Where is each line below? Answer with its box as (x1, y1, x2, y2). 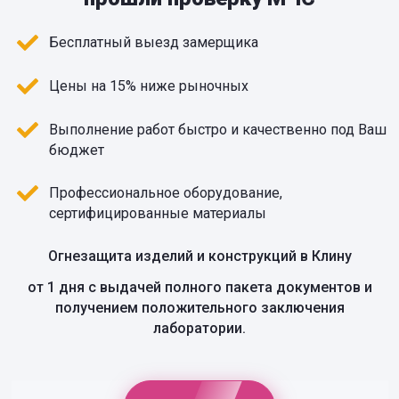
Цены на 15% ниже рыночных (48, 77, 248, 95)
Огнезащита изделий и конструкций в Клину (47, 248, 352, 265)
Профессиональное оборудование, (48, 184, 282, 202)
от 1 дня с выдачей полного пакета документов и (27, 279, 372, 297)
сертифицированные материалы (48, 205, 266, 223)
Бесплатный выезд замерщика (48, 34, 258, 52)
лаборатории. (153, 320, 246, 338)
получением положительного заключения (54, 299, 345, 317)
